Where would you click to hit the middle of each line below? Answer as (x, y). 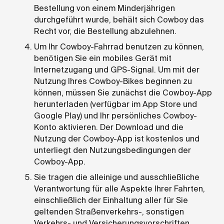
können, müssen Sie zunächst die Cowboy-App (123, 92)
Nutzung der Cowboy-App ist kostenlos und (117, 138)
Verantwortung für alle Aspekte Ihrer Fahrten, (119, 188)
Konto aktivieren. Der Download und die (109, 127)
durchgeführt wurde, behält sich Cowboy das (119, 19)
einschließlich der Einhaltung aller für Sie (111, 200)
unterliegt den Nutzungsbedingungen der (112, 150)
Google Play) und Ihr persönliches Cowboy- (115, 115)
